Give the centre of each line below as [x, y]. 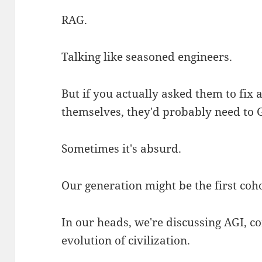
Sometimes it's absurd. [122, 148]
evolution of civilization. [126, 240]
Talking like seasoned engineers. [147, 56]
